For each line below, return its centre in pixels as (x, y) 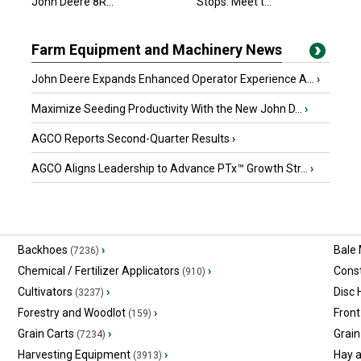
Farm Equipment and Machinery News (157, 50)
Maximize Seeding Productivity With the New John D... (168, 109)
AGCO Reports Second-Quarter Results (132, 139)
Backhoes (42, 250)
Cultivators (45, 292)
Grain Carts (46, 334)
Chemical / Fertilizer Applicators (98, 271)
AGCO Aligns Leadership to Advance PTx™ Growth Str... (171, 168)
